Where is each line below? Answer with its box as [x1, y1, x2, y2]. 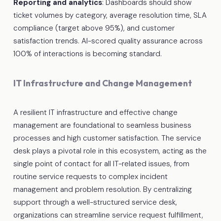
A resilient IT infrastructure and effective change [13, 107, 178, 117]
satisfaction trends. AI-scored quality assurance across [13, 36, 203, 46]
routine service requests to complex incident [13, 171, 168, 182]
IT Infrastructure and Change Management [13, 77, 192, 89]
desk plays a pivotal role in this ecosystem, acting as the [13, 146, 207, 156]
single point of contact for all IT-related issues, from [13, 158, 189, 169]
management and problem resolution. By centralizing [13, 184, 192, 194]
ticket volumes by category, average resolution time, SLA [13, 10, 207, 20]
